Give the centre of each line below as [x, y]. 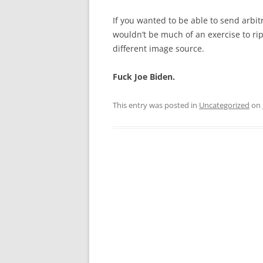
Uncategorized [224, 105]
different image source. [159, 48]
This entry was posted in [156, 105]
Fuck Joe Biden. [144, 77]
